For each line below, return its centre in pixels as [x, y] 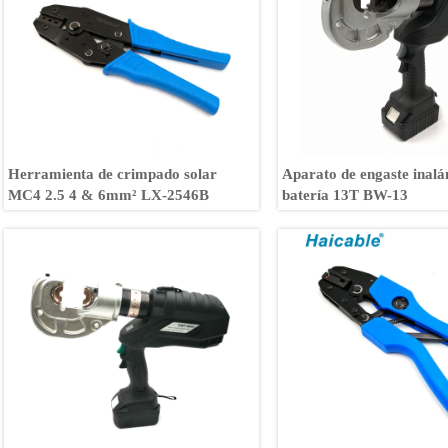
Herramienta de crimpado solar [113, 173]
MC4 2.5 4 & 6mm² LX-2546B [109, 194]
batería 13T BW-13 [345, 194]
